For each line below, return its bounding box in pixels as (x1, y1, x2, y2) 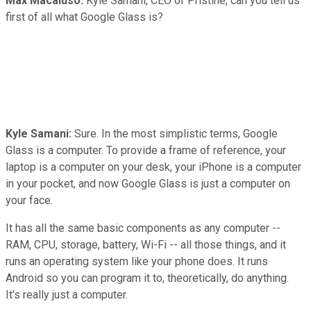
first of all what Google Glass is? (6, 10, 163, 24)
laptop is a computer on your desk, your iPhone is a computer (6, 160, 301, 174)
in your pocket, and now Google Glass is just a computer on (6, 176, 290, 190)
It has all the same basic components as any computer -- (6, 221, 280, 235)
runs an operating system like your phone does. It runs (6, 254, 268, 268)
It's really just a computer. (6, 287, 128, 301)
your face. (6, 193, 53, 207)
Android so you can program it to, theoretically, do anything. (6, 271, 289, 285)
